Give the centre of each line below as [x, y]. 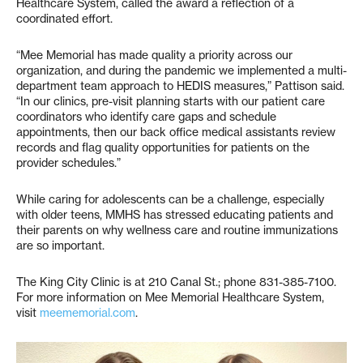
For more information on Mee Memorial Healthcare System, [170, 298]
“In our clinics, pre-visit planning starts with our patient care [171, 102]
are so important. [60, 246]
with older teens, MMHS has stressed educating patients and [175, 215]
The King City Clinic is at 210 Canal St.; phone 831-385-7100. [176, 282]
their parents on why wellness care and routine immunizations [177, 231]
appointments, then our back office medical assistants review [176, 132]
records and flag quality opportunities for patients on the [163, 148]
